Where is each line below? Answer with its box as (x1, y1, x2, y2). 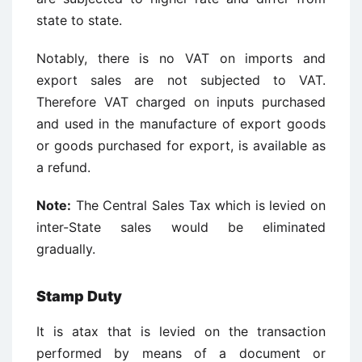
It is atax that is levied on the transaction (36, 323, 326, 339)
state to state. (36, 12, 122, 28)
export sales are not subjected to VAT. (36, 72, 326, 88)
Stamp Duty (36, 288, 122, 305)
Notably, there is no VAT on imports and (36, 50, 326, 66)
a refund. (36, 159, 90, 175)
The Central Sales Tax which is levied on (71, 197, 326, 213)
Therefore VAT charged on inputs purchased (36, 94, 326, 110)
